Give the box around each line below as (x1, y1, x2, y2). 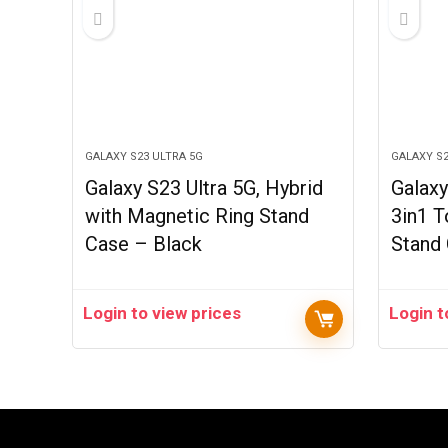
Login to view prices (83, 303, 242, 323)
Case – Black (85, 232, 203, 256)
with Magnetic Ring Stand (85, 204, 310, 228)
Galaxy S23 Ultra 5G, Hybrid (85, 176, 324, 200)
